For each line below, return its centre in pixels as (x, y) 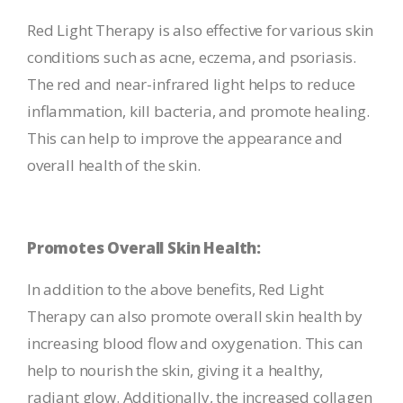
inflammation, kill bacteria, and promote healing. (198, 111)
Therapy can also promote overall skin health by (195, 316)
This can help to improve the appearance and (185, 138)
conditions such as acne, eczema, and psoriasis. (192, 57)
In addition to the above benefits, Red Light (175, 289)
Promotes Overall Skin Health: (144, 248)
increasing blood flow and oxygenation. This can (195, 343)
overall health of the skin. (114, 165)
